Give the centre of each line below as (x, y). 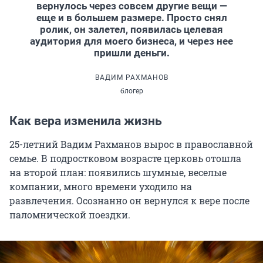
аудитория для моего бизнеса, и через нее (131, 41)
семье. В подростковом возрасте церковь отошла (125, 158)
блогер (131, 91)
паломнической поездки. (70, 214)
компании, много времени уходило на (101, 186)
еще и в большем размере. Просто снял (131, 17)
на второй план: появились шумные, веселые (118, 172)
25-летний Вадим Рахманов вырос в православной (131, 144)
